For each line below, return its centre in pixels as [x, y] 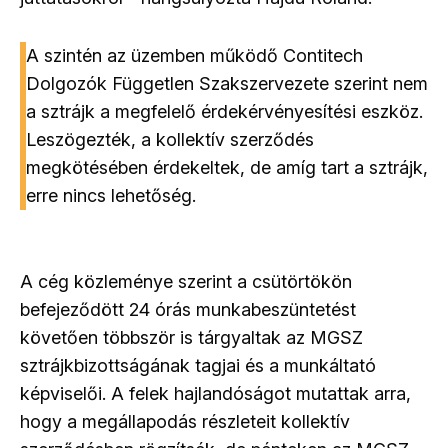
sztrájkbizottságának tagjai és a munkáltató [198, 365]
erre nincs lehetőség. [111, 195]
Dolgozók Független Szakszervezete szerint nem [227, 83]
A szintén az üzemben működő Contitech [194, 55]
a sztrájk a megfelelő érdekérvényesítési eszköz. [224, 111]
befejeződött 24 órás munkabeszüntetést [188, 309]
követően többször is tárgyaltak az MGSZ [191, 337]
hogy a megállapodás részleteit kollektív [185, 421]
